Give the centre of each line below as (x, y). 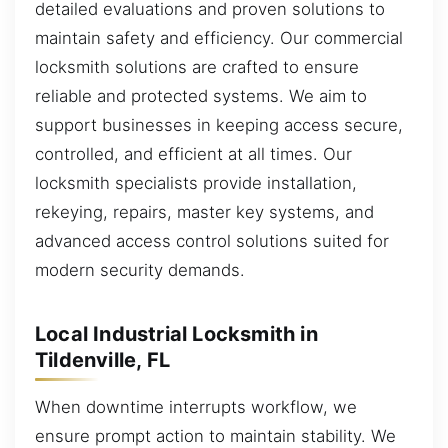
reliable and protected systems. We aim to (201, 96)
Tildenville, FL (102, 359)
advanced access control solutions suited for (212, 241)
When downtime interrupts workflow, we (196, 407)
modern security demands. (140, 270)
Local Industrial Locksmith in (176, 333)
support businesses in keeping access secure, (219, 125)
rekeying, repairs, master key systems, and (204, 212)
